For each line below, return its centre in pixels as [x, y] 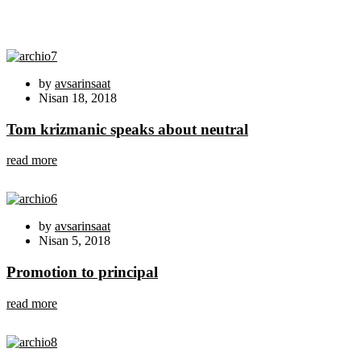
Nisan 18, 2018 [78, 98]
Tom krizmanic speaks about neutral [127, 129]
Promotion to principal [82, 272]
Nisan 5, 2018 [75, 241]
